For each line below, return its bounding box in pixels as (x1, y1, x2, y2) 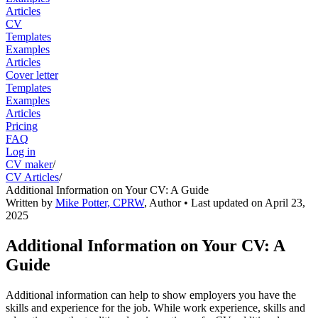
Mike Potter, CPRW (55, 196, 144, 209)
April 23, (265, 196, 305, 209)
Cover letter (6, 68, 58, 81)
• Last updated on (181, 196, 265, 209)
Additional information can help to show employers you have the (6, 288, 296, 301)
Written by (6, 196, 55, 209)
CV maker (6, 158, 53, 170)
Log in (6, 145, 35, 158)
